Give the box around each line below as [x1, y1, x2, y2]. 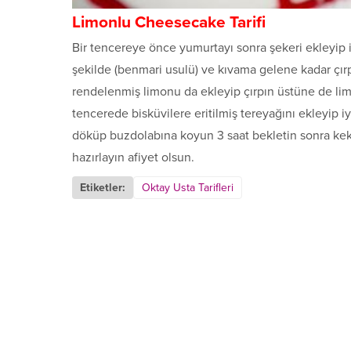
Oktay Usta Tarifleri [142, 180, 233, 194]
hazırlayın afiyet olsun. [72, 149, 194, 165]
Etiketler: [80, 180, 125, 194]
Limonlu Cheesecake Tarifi [72, 12, 270, 32]
